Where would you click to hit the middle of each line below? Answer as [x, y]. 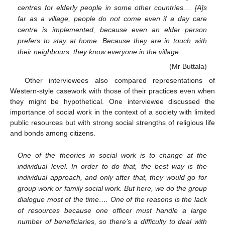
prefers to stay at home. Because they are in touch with [112, 40]
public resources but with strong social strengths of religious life [113, 123]
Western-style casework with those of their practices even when [113, 91]
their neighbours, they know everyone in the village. [99, 51]
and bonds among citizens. [53, 133]
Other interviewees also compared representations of [120, 81]
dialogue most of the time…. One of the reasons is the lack [112, 199]
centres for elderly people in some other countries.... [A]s [112, 7]
